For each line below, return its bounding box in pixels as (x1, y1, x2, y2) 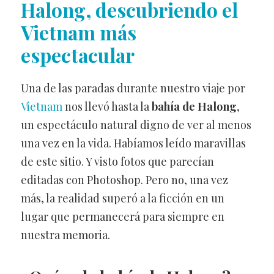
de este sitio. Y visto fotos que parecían (20, 154, 214, 169)
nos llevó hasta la (62, 99, 152, 114)
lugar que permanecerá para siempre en (20, 209, 224, 224)
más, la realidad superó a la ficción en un (20, 191, 224, 206)
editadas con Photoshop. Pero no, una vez (20, 172, 228, 188)
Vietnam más (20, 20, 136, 46)
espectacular (20, 42, 135, 68)
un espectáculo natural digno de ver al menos (20, 117, 251, 133)
